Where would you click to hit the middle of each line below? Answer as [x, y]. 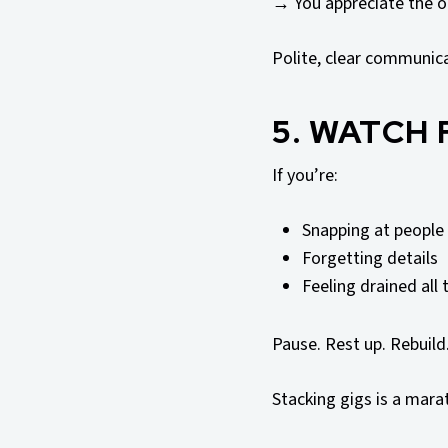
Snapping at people [373, 231]
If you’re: [305, 176]
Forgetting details [370, 259]
